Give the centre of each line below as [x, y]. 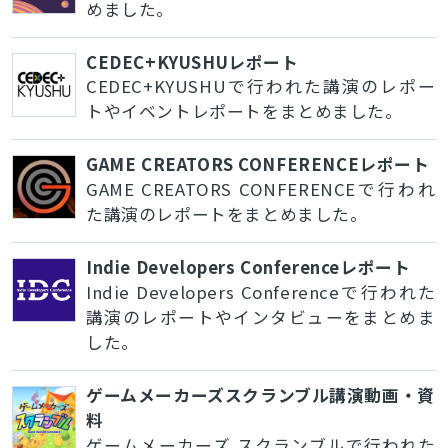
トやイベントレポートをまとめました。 [244, 111]
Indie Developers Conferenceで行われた [261, 292]
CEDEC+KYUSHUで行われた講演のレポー [260, 86]
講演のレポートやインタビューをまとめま [260, 317]
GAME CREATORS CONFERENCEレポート [257, 164]
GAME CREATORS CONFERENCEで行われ [260, 189]
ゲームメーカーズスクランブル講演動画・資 [260, 395]
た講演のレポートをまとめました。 [226, 214]
